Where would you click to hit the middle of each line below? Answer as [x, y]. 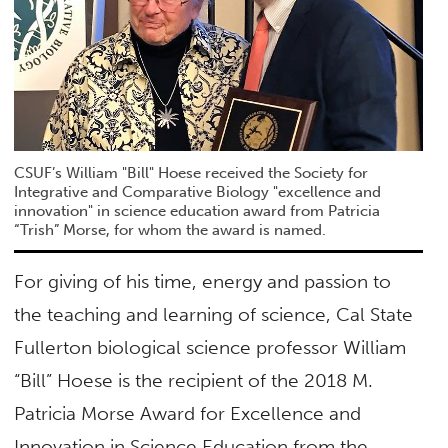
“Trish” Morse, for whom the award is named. [170, 229]
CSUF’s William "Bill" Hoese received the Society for [191, 172]
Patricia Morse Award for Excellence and [188, 414]
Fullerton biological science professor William [210, 348]
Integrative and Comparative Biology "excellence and [198, 191]
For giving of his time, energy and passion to [203, 282]
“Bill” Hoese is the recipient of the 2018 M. [194, 381]
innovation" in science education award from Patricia [197, 210]
